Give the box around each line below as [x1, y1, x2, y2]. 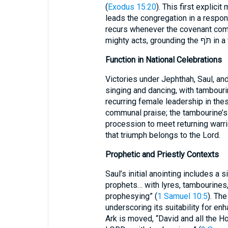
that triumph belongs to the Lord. [105, 130, 220, 140]
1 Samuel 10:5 [157, 191, 208, 202]
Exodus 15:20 [107, 2, 156, 12]
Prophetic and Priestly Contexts [105, 150, 219, 160]
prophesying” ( [105, 191, 157, 202]
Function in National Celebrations [105, 55, 222, 65]
